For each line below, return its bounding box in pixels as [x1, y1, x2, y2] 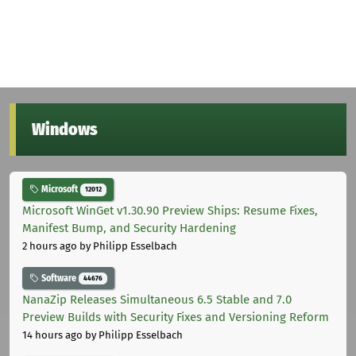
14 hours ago [22, 328, 83, 341]
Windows [32, 119, 98, 141]
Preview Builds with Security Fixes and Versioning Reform [22, 309, 329, 324]
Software [39, 273, 79, 284]
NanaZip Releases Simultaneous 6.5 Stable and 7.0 [22, 292, 292, 307]
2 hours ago [22, 240, 77, 253]
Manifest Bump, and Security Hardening [22, 221, 236, 236]
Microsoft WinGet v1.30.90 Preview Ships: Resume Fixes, [22, 203, 318, 219]
